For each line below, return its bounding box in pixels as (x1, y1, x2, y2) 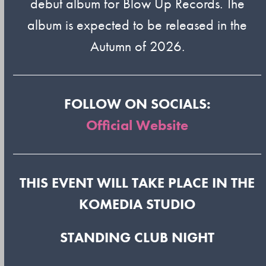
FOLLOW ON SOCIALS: (64, 94, 211, 113)
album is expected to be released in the (27, 15, 248, 34)
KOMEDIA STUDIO (79, 195, 196, 213)
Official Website (86, 116, 189, 134)
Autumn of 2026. (90, 37, 185, 55)
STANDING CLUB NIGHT (60, 228, 215, 246)
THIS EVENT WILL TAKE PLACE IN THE (20, 173, 255, 192)
